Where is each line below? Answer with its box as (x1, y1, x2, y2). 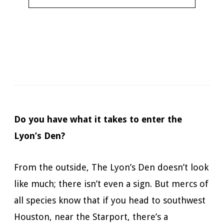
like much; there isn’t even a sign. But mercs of (14, 178, 208, 189)
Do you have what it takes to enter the (14, 114, 182, 124)
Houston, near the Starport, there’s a (14, 211, 168, 222)
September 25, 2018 (109, 59, 172, 67)
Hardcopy (107, 46, 137, 54)
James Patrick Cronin (107, 20, 170, 28)
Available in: (44, 33, 88, 41)
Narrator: (73, 20, 107, 28)
